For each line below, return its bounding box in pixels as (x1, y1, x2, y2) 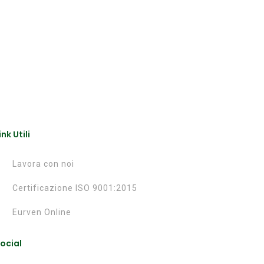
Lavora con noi (12, 159, 74, 169)
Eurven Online (12, 207, 71, 217)
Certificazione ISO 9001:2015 (12, 183, 137, 193)
